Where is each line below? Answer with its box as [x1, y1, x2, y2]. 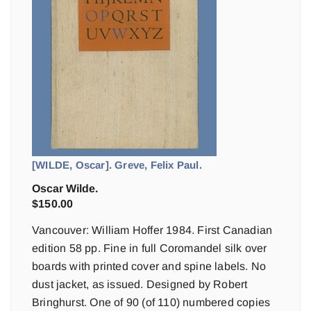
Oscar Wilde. [32, 183, 98, 194]
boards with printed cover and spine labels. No [32, 260, 267, 272]
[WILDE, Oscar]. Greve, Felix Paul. [32, 159, 202, 171]
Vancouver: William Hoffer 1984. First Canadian [32, 224, 273, 236]
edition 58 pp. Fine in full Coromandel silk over [32, 242, 267, 254]
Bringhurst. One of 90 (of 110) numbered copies [32, 296, 271, 308]
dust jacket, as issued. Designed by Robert [32, 278, 248, 290]
